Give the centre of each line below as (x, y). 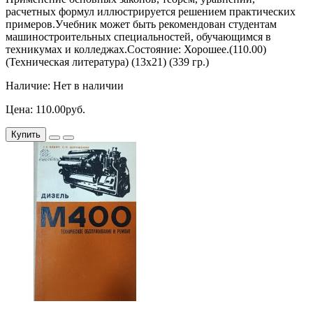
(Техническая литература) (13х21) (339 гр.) (107, 62)
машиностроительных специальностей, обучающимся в (138, 37)
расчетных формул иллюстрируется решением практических (151, 12)
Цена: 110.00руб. (45, 110)
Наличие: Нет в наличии (65, 86)
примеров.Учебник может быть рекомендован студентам (141, 24)
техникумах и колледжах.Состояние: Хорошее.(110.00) (136, 50)
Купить (26, 135)
